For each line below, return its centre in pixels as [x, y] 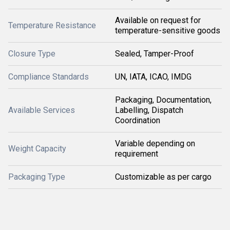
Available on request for [158, 20]
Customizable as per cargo [163, 177]
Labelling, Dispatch [149, 110]
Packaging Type [37, 177]
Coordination [138, 120]
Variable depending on [155, 143]
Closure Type [32, 54]
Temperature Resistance [52, 25]
